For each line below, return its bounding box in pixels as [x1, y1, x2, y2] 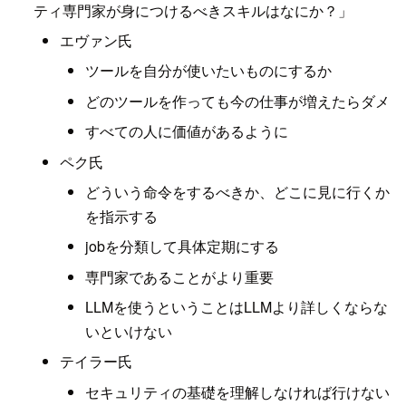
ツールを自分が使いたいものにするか [85, 60, 333, 82]
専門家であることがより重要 [85, 266, 275, 287]
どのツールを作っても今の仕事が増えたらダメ [85, 90, 391, 111]
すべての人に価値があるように [85, 121, 289, 142]
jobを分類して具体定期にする [85, 236, 280, 257]
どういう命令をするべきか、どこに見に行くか [85, 180, 391, 202]
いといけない [85, 321, 173, 343]
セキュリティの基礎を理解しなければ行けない [85, 381, 391, 402]
